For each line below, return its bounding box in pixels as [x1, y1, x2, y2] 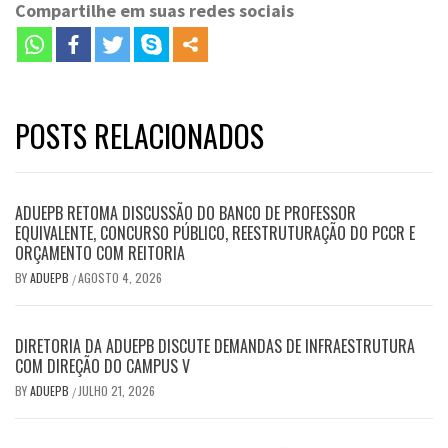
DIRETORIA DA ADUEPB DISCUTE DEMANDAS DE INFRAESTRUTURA [15, 333, 415, 358]
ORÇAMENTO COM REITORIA [15, 240, 185, 265]
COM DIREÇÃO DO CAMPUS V [15, 353, 190, 378]
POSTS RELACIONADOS [15, 112, 264, 158]
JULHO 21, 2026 [78, 381, 155, 399]
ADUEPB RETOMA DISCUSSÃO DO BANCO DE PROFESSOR [15, 200, 356, 225]
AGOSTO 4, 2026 [78, 268, 162, 286]
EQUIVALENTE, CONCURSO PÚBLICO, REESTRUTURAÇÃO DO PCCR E [15, 220, 415, 245]
